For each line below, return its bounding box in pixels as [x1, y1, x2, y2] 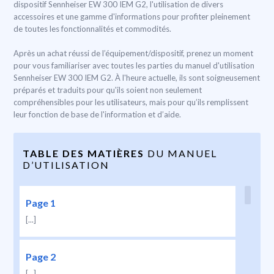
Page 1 [26, 197, 56, 209]
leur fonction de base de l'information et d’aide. [13, 109, 181, 119]
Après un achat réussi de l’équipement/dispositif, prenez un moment [13, 48, 253, 58]
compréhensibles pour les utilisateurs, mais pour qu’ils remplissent [13, 97, 248, 107]
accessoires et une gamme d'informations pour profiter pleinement [13, 12, 250, 21]
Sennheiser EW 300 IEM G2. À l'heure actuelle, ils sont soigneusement [13, 73, 260, 83]
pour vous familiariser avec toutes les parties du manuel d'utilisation [13, 61, 254, 70]
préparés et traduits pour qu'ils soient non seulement [13, 85, 202, 95]
